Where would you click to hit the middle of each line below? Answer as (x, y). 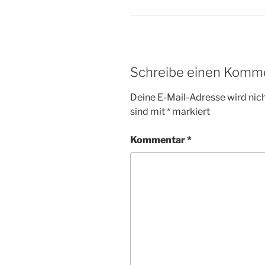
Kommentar (159, 140)
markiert (190, 112)
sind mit (148, 112)
